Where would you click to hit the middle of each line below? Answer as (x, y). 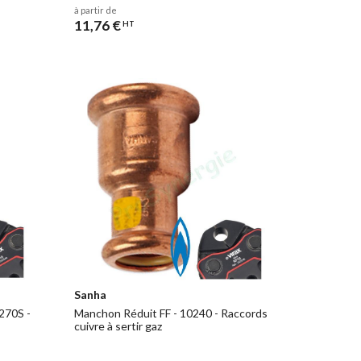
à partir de (95, 10)
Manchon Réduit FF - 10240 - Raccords (170, 313)
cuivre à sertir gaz (118, 326)
